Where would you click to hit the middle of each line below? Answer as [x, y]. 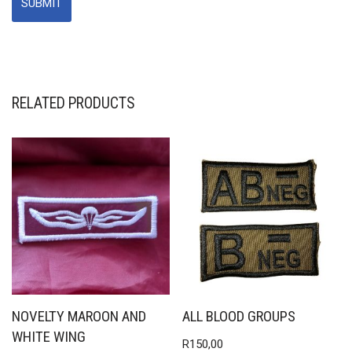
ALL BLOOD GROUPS [239, 317]
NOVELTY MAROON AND [79, 317]
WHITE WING [49, 337]
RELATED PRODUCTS [73, 103]
